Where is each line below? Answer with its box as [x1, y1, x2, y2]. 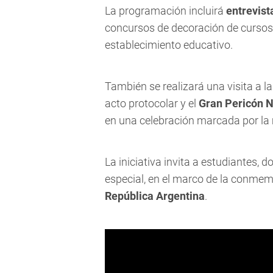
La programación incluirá [105, 4, 226, 18]
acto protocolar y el [105, 97, 199, 110]
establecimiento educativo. [105, 38, 233, 52]
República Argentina [105, 190, 205, 203]
